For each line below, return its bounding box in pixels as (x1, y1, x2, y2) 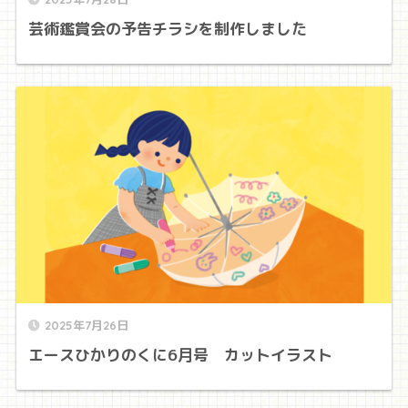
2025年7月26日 (44, 317, 128, 332)
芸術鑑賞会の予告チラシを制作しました (27, 17, 307, 39)
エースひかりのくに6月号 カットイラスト (27, 343, 332, 365)
